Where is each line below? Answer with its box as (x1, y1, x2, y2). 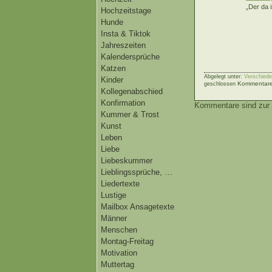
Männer (101, 214, 127, 223)
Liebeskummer (101, 156, 152, 165)
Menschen (101, 225, 137, 234)
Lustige (101, 191, 126, 200)
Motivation (101, 248, 137, 257)
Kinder (101, 75, 123, 84)
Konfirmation (101, 98, 145, 107)
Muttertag (101, 260, 134, 269)
